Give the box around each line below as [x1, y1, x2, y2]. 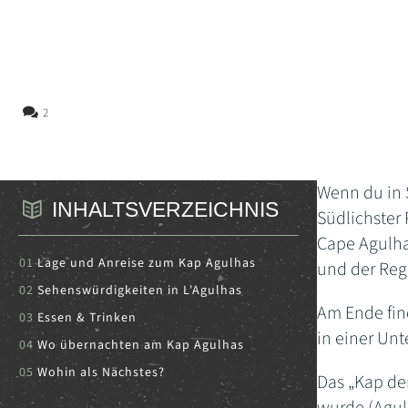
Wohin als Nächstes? [37, 363, 165, 382]
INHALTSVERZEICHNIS [51, 199, 279, 222]
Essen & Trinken [37, 309, 137, 328]
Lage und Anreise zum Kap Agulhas [37, 254, 256, 273]
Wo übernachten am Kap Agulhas [37, 336, 244, 355]
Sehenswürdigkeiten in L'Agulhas [37, 281, 242, 301]
